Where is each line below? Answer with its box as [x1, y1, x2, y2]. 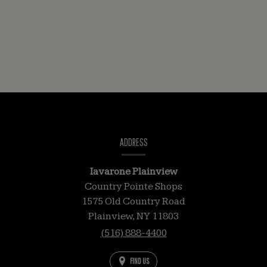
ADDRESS [119, 136, 148, 148]
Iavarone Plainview [89, 166, 178, 178]
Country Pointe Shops [85, 181, 182, 193]
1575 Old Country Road [82, 195, 185, 208]
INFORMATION [11, 136, 80, 157]
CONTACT [11, 118, 55, 138]
